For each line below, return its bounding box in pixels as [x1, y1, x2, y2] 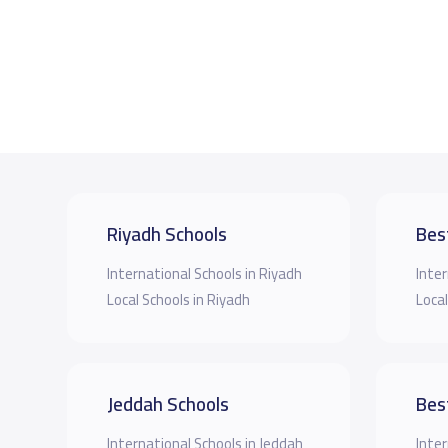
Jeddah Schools [106, 385, 229, 422]
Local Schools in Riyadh [106, 285, 250, 313]
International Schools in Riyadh [106, 259, 302, 287]
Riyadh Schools [106, 215, 227, 252]
